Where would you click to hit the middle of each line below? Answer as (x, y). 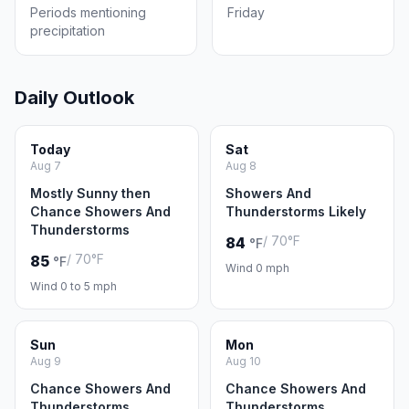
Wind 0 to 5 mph (73, 286)
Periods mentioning (88, 12)
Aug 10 (243, 361)
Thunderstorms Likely (296, 211)
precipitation (68, 31)
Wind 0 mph (257, 268)
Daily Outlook (74, 98)
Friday (246, 12)
